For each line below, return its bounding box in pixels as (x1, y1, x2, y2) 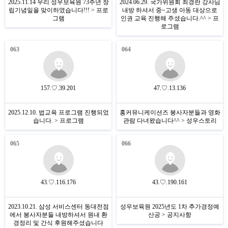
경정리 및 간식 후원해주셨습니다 (13, 219, 103, 226)
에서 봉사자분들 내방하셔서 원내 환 (9, 211, 107, 218)
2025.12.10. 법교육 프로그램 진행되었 (8, 109, 109, 116)
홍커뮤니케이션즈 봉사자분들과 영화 (119, 109, 220, 116)
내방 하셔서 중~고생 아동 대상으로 (122, 7, 217, 14)
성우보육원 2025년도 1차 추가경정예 (120, 203, 219, 210)
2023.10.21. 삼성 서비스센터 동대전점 (8, 203, 109, 210)
